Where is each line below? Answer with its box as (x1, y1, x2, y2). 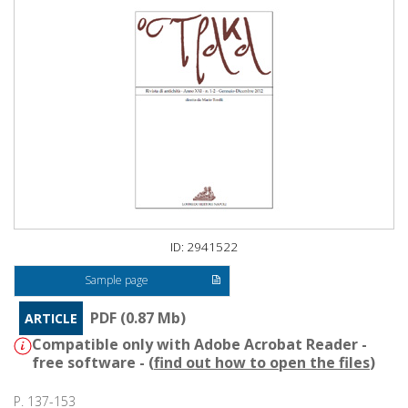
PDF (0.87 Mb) (90, 308, 186, 329)
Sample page (85, 272, 149, 289)
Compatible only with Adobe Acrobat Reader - (32, 334, 367, 355)
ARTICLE (25, 310, 77, 328)
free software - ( (32, 352, 154, 373)
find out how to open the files (154, 352, 370, 373)
